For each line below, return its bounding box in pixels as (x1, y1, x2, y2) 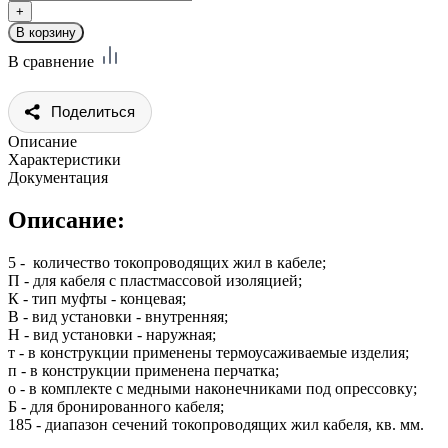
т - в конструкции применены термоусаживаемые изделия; (8, 343, 409, 361)
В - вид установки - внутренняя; (8, 307, 228, 325)
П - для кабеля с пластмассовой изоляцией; (8, 271, 302, 289)
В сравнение (8, 52, 98, 70)
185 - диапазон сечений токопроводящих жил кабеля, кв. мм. (8, 415, 424, 433)
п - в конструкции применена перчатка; (8, 361, 279, 379)
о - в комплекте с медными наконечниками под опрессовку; (8, 379, 417, 397)
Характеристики (8, 150, 121, 168)
